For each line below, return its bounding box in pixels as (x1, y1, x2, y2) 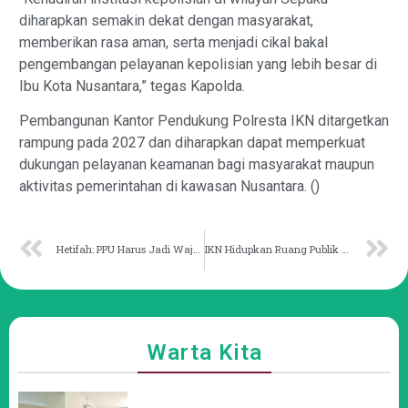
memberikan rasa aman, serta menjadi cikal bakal (19, 34, 328, 52)
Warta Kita (146, 339, 262, 365)
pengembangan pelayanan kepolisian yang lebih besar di (19, 56, 377, 74)
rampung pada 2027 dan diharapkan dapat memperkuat (19, 134, 365, 152)
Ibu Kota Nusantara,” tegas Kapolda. (19, 77, 245, 96)
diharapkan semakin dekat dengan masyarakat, (19, 12, 313, 30)
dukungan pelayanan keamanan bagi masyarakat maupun (19, 156, 374, 174)
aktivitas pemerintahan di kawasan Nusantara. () (19, 178, 320, 196)
